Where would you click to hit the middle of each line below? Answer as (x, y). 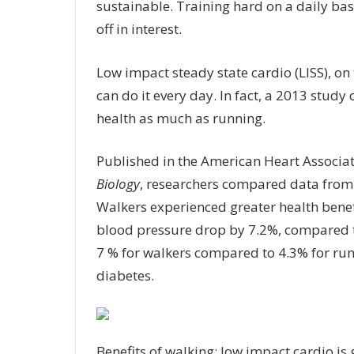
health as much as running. (182, 118)
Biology (118, 184)
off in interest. (140, 29)
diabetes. (125, 276)
